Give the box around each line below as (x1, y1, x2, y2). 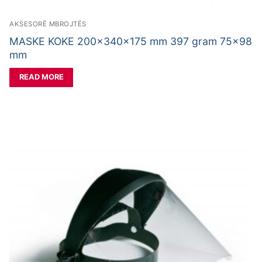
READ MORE (19, 73, 64, 82)
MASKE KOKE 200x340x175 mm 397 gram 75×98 (9, 35, 252, 47)
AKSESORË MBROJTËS (9, 19, 87, 28)
